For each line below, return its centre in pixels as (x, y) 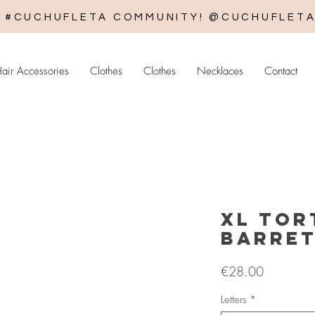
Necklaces (220, 71)
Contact (281, 71)
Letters (234, 300)
